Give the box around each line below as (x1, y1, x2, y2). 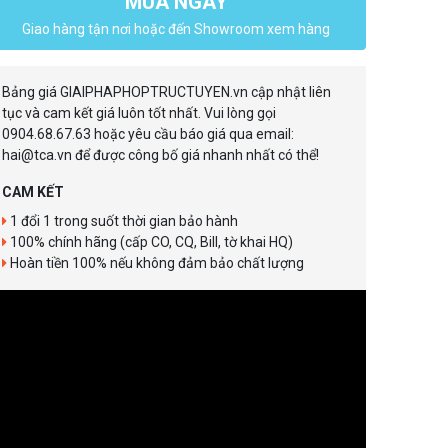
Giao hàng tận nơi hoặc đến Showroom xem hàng (22, 21, 330, 37)
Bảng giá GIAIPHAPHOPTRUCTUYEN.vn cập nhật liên (2, 84, 331, 100)
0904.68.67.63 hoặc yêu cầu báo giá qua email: (2, 126, 294, 142)
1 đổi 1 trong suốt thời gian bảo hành (7, 213, 238, 229)
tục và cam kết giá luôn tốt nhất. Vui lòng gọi (2, 105, 276, 121)
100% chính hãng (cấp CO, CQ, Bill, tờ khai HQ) (7, 234, 293, 250)
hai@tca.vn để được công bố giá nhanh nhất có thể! (2, 147, 319, 163)
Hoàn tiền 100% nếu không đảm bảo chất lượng (7, 255, 304, 271)
